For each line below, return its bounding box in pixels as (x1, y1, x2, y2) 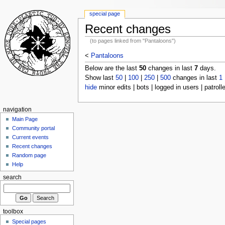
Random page (12, 152, 47, 158)
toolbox (3, 208, 23, 215)
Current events (12, 134, 49, 140)
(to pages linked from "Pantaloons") (90, 37, 176, 44)
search (3, 174, 22, 180)
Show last (84, 74, 116, 81)
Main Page (12, 116, 38, 122)
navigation (3, 106, 32, 113)
